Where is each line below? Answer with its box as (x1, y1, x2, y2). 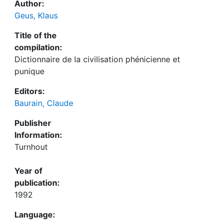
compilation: (14, 42, 62, 52)
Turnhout (14, 142, 48, 152)
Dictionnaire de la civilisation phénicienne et (14, 54, 180, 64)
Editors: (14, 86, 45, 96)
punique (14, 66, 44, 76)
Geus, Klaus (14, 10, 58, 20)
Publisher (14, 118, 51, 128)
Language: (14, 210, 55, 220)
